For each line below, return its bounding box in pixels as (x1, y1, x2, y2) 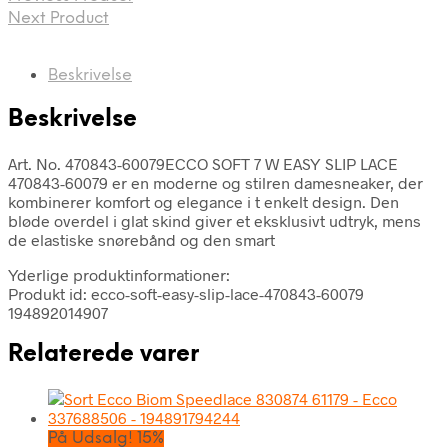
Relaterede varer (8, 342, 199, 367)
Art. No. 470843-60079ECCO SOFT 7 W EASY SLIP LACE (8, 153, 398, 173)
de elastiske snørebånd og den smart (8, 229, 275, 249)
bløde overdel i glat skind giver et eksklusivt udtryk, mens (8, 210, 421, 230)
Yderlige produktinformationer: (8, 264, 230, 284)
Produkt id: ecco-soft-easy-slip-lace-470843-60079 (8, 283, 364, 303)
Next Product (8, 10, 109, 28)
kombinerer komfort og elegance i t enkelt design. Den (8, 191, 399, 211)
